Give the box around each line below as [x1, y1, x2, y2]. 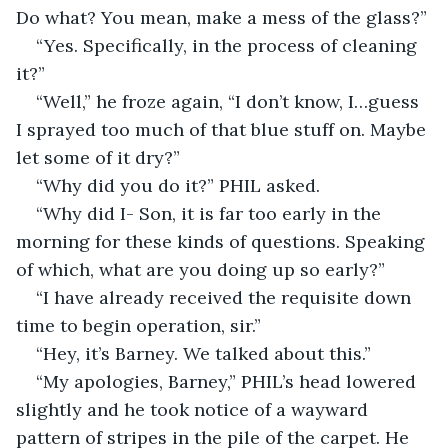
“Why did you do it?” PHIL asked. [36, 173, 320, 197]
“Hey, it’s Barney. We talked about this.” [36, 341, 371, 365]
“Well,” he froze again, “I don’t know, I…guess [36, 89, 424, 113]
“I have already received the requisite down [36, 285, 416, 309]
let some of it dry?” [16, 145, 180, 169]
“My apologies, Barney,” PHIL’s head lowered [36, 369, 421, 393]
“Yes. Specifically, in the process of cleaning [36, 33, 422, 57]
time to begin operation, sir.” [16, 313, 261, 337]
